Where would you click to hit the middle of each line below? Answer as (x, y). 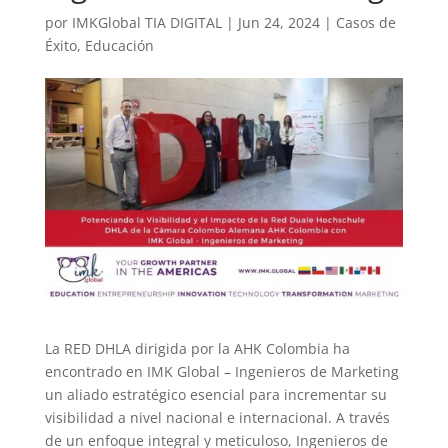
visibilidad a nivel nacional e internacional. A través (217, 418)
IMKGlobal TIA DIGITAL (146, 22)
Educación (119, 45)
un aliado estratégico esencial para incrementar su (215, 395)
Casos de (365, 22)
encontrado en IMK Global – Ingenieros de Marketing (221, 372)
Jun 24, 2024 (278, 22)
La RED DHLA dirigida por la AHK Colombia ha (197, 349)
